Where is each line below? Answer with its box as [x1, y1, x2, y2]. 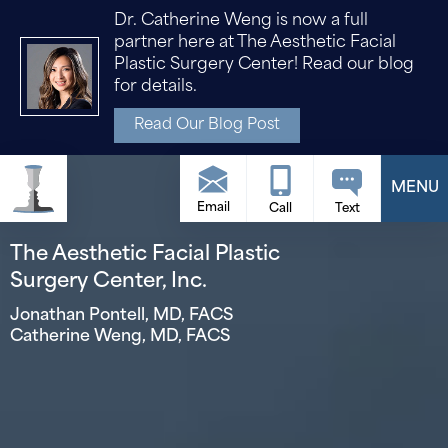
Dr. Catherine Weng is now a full [114, 13, 368, 29]
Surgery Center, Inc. [10, 272, 207, 292]
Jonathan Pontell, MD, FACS [10, 308, 233, 324]
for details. [114, 79, 197, 95]
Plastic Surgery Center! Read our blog [114, 57, 414, 73]
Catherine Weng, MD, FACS [10, 329, 230, 345]
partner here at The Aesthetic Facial [114, 35, 396, 51]
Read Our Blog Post [134, 118, 280, 133]
